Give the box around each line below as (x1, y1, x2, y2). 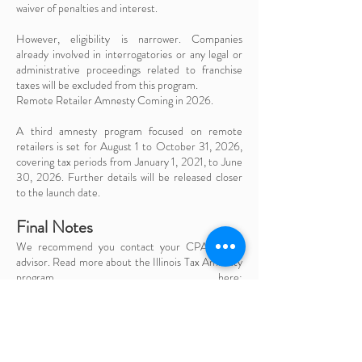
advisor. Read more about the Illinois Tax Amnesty (16, 254, 242, 270)
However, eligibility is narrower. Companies (16, 31, 242, 47)
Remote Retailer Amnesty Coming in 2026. (16, 92, 213, 108)
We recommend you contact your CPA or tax (16, 238, 242, 255)
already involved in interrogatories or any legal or (16, 46, 242, 62)
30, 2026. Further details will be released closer (16, 169, 242, 185)
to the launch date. (16, 184, 100, 200)
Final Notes (16, 215, 93, 239)
